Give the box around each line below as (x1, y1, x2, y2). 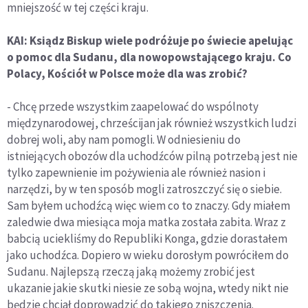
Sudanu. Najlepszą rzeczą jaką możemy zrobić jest (7, 264, 255, 280)
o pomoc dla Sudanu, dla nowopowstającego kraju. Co (7, 49, 291, 65)
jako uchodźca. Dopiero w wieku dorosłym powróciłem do (7, 247, 289, 263)
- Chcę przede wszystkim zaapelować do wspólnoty (7, 99, 258, 115)
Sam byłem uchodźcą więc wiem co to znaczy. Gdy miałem (7, 198, 290, 214)
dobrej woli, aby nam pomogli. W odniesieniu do (7, 132, 241, 148)
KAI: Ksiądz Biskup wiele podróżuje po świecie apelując (7, 33, 293, 49)
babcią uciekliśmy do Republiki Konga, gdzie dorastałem (7, 231, 287, 247)
